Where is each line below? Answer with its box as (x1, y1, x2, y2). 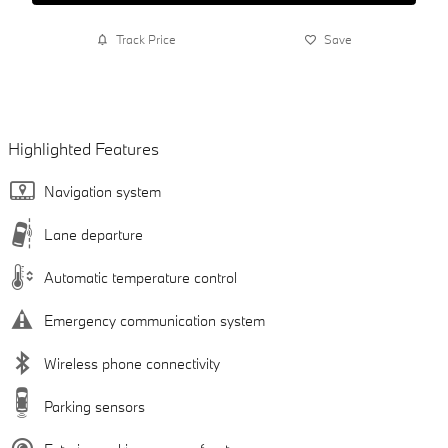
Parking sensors (44, 396, 145, 416)
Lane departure (44, 224, 143, 244)
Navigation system (44, 181, 161, 201)
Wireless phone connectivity (44, 353, 220, 373)
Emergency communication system (44, 310, 265, 330)
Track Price (116, 31, 176, 48)
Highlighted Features (8, 137, 159, 159)
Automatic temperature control (44, 267, 237, 287)
